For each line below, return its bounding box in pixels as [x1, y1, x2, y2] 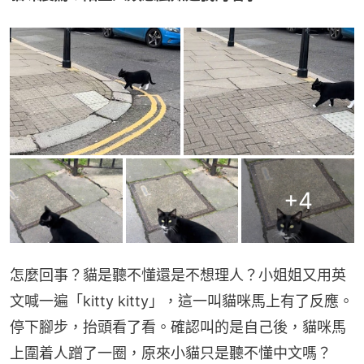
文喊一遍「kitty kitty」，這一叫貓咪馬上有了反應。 [10, 292, 353, 310]
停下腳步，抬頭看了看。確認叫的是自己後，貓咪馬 [10, 318, 346, 336]
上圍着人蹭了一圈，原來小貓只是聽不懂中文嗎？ [10, 344, 331, 362]
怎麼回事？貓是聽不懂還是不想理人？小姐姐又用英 [10, 266, 346, 284]
